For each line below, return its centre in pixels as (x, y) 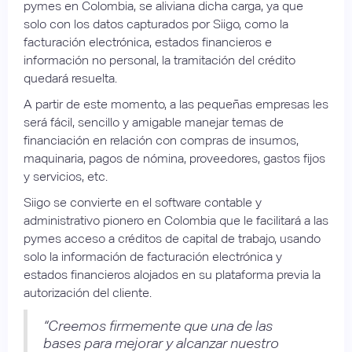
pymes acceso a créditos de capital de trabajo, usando (172, 238)
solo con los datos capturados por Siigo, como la (156, 24)
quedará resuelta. (70, 78)
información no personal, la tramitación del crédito (159, 60)
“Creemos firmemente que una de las (158, 325)
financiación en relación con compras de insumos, (161, 140)
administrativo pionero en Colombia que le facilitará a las (176, 220)
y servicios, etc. (69, 176)
